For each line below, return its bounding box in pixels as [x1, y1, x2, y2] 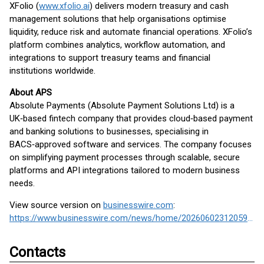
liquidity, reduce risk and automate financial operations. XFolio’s [9, 27, 252, 37]
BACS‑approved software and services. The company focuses [9, 139, 252, 150]
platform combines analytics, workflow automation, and [9, 39, 225, 50]
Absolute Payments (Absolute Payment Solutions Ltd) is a [9, 100, 235, 111]
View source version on [9, 200, 103, 210]
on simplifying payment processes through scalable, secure [9, 152, 240, 163]
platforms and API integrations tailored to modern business [9, 165, 240, 176]
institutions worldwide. [9, 65, 95, 76]
